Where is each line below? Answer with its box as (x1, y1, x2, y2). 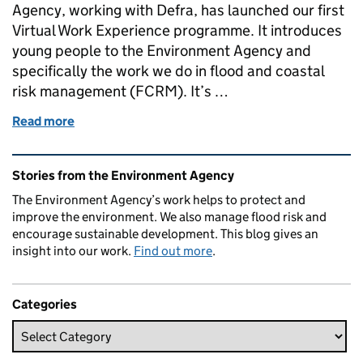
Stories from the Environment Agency (12, 168, 234, 184)
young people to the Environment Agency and (12, 41, 311, 61)
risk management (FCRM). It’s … (12, 82, 228, 101)
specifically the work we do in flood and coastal (12, 62, 324, 81)
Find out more (134, 243, 212, 259)
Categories (12, 297, 77, 313)
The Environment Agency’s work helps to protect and (12, 192, 305, 208)
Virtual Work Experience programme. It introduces (12, 21, 342, 41)
